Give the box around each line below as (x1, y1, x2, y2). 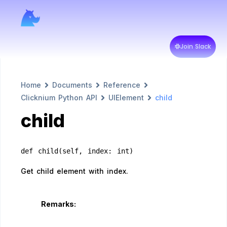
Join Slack (180, 42, 211, 51)
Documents (52, 81, 92, 89)
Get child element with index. (21, 167, 128, 175)
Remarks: (41, 200, 76, 208)
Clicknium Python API (21, 93, 97, 102)
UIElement (108, 93, 144, 102)
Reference (103, 81, 140, 89)
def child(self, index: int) (21, 147, 133, 155)
